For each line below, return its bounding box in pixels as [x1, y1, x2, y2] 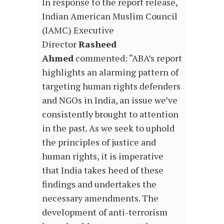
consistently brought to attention [42, 107, 178, 120]
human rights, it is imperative [42, 149, 163, 162]
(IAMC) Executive [42, 23, 114, 36]
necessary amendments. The [42, 191, 158, 204]
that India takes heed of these [42, 163, 163, 176]
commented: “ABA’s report [73, 51, 182, 64]
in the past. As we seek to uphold [42, 121, 174, 134]
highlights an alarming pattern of [42, 65, 178, 78]
